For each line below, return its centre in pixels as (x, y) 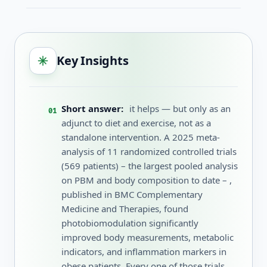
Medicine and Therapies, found (125, 209)
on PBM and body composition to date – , (147, 180)
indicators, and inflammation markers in (144, 252)
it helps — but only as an (179, 108)
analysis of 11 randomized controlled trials (149, 151)
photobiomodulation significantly (130, 223)
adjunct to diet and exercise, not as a (136, 123)
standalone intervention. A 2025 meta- (141, 137)
